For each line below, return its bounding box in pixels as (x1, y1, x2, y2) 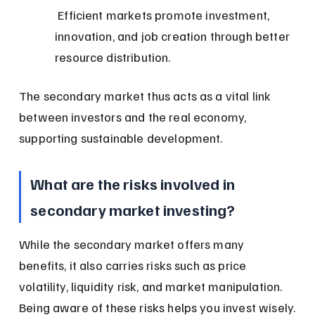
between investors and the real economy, (19, 108, 250, 124)
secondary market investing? (30, 199, 236, 219)
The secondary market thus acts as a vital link (19, 87, 274, 103)
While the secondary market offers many (19, 236, 247, 252)
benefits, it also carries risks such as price (19, 257, 250, 273)
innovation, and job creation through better (55, 27, 293, 44)
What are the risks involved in (30, 173, 238, 193)
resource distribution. (55, 49, 171, 65)
